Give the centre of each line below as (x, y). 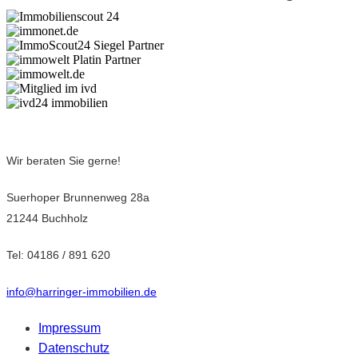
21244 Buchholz (47, 218)
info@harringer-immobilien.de (82, 291)
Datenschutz (74, 348)
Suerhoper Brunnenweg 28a (78, 197)
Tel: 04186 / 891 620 (58, 255)
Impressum (70, 328)
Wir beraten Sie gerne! (64, 160)
